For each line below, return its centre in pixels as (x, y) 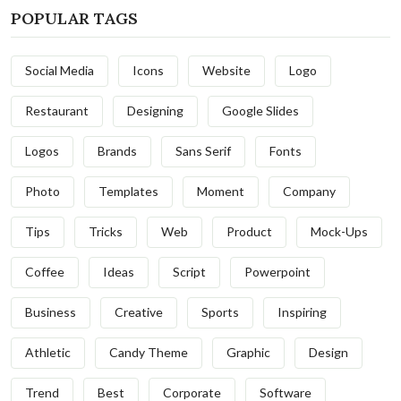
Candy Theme (149, 353)
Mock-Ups (339, 232)
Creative (139, 312)
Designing (155, 111)
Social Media (60, 71)
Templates (128, 192)
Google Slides (260, 111)
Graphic (248, 353)
